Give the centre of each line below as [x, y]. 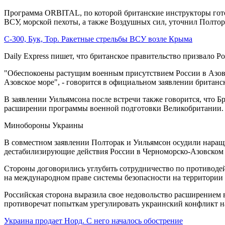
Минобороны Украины [44, 126]
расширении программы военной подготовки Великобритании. [114, 108]
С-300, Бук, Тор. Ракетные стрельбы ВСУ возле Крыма [98, 39]
